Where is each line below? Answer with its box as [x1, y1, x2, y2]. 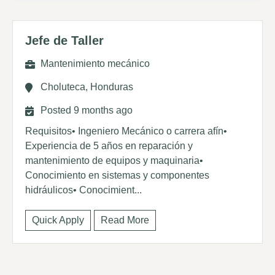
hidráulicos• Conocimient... [25, 185, 142, 195]
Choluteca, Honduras [41, 82, 133, 92]
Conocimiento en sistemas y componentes [25, 170, 209, 180]
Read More [101, 215, 149, 225]
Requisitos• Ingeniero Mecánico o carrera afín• [25, 126, 227, 136]
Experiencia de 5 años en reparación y [25, 141, 193, 151]
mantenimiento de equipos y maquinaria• [25, 155, 203, 166]
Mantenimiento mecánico [41, 58, 150, 69]
